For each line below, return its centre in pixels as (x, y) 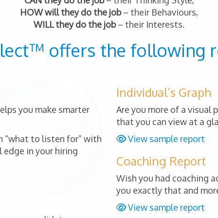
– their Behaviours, (160, 12)
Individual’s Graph (164, 92)
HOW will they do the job (71, 12)
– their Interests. (150, 24)
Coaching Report (161, 161)
